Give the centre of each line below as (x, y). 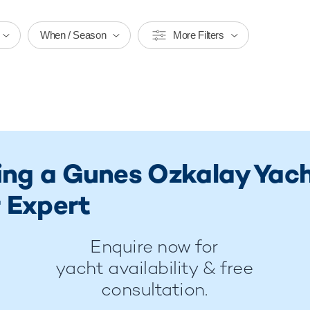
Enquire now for (154, 246)
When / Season (73, 35)
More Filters (199, 35)
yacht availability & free (154, 268)
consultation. (154, 289)
